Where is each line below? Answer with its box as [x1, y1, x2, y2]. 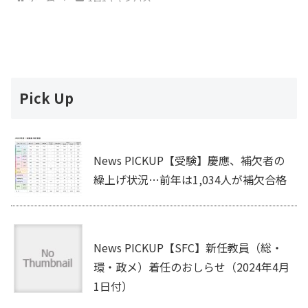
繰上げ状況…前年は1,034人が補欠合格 [93, 171, 287, 188]
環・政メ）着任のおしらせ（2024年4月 [93, 258, 289, 276]
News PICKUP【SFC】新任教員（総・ [93, 239, 283, 256]
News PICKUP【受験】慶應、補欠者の [93, 152, 285, 169]
